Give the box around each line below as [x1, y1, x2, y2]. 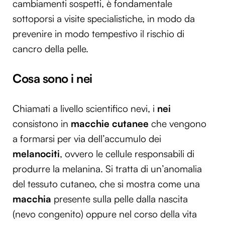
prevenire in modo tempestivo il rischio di [13, 28, 184, 40]
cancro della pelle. [13, 43, 88, 55]
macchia [13, 192, 54, 205]
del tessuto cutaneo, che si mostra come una [13, 177, 200, 190]
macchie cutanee [68, 117, 149, 130]
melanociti [13, 147, 60, 160]
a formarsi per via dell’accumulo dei [13, 132, 161, 145]
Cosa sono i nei [13, 71, 92, 86]
